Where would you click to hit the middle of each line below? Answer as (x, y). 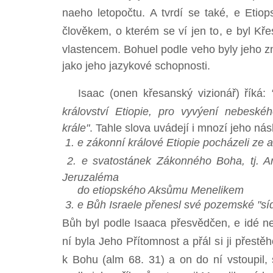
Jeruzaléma (90, 177)
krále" (76, 128)
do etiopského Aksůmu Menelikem (153, 190)
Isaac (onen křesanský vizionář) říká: (167, 93)
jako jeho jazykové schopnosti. (136, 66)
